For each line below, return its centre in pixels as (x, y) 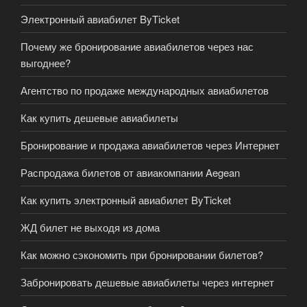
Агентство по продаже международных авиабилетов (145, 90)
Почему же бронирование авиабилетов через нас (137, 46)
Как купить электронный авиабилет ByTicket (126, 199)
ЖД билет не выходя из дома (90, 227)
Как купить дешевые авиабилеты (99, 117)
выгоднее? (46, 62)
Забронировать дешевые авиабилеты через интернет (147, 282)
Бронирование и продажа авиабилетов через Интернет (150, 145)
